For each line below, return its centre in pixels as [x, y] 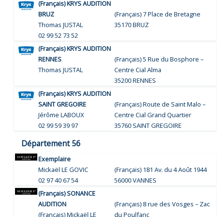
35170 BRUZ [132, 24]
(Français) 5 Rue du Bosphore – [159, 59]
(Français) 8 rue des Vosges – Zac [162, 204]
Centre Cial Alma [138, 70]
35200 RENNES [135, 80]
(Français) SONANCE [67, 193]
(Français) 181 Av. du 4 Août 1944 [161, 169]
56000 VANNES [136, 180]
